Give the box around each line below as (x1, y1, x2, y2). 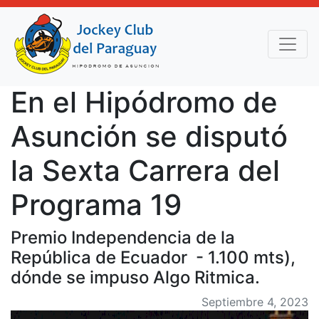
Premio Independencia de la (11, 227, 235, 248)
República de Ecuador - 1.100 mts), (11, 247, 296, 268)
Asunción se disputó (11, 119, 288, 154)
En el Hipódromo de (11, 85, 278, 120)
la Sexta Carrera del (11, 153, 280, 188)
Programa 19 (11, 187, 182, 222)
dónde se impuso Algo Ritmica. (11, 267, 260, 288)
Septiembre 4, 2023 (202, 295, 308, 309)
